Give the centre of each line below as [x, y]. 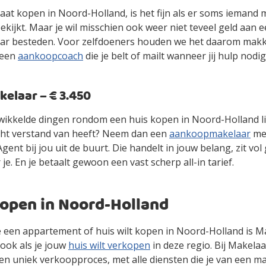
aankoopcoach [50, 56]
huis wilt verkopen [109, 245]
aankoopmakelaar [210, 134]
